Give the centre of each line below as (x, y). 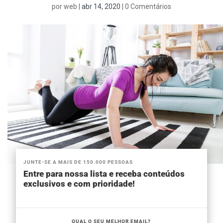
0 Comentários (148, 7)
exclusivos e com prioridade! (79, 183)
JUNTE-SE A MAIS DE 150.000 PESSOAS (78, 162)
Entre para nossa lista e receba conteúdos (104, 173)
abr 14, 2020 (101, 7)
